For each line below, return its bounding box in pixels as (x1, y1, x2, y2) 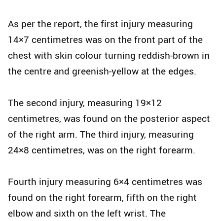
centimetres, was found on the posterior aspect (8, 112, 210, 125)
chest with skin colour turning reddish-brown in (8, 49, 210, 62)
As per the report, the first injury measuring (8, 17, 193, 31)
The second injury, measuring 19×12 (8, 96, 162, 110)
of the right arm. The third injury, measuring (8, 128, 194, 141)
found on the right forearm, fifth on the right (8, 191, 197, 204)
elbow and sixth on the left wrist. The (8, 207, 166, 220)
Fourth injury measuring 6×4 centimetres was (8, 175, 202, 188)
